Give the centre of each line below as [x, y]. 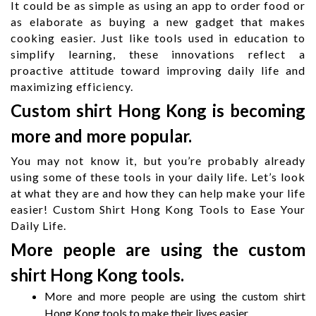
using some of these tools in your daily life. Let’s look [158, 176]
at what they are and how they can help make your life [158, 193]
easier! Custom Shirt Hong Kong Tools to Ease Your [158, 209]
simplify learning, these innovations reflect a [158, 54]
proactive [40, 70]
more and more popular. [101, 135]
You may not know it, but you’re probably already [158, 160]
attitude [92, 70]
